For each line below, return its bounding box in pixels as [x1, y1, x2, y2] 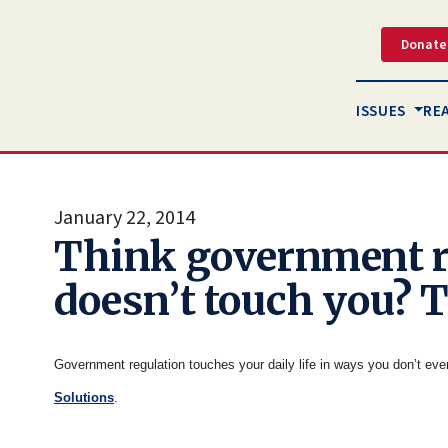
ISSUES [356, 100, 410, 122]
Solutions [54, 390, 114, 405]
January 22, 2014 [54, 204, 195, 232]
